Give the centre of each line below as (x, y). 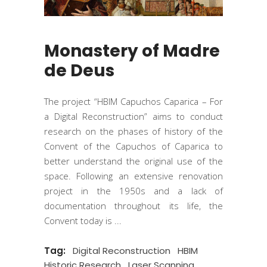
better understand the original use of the (133, 161)
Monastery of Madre (132, 51)
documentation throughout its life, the (133, 206)
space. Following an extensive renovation (133, 176)
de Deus (79, 71)
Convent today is (79, 221)
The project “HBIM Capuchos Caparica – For (133, 101)
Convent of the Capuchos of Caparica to (133, 146)
